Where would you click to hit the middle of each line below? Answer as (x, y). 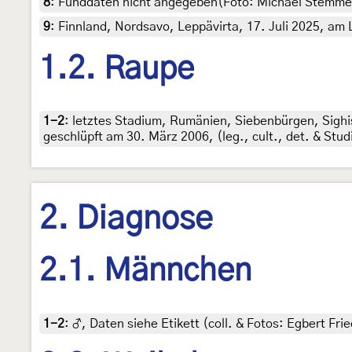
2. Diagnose (126, 220)
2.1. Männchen (145, 271)
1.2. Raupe (117, 69)
